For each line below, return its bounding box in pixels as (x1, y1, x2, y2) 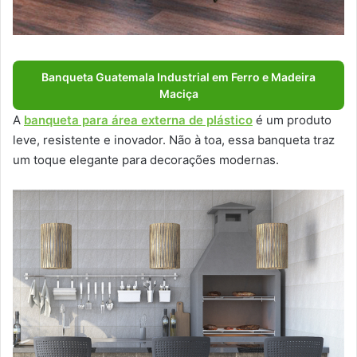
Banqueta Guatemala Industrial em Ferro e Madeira (41, 69, 316, 84)
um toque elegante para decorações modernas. (13, 151, 279, 167)
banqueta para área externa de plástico (24, 112, 253, 127)
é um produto (253, 112, 331, 127)
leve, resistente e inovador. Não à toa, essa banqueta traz (13, 131, 335, 147)
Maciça (159, 86, 198, 100)
